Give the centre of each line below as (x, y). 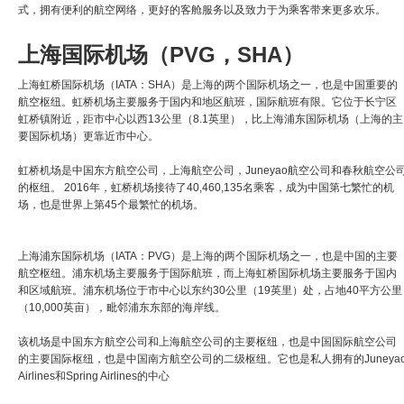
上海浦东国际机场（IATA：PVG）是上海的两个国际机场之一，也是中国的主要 (208, 256)
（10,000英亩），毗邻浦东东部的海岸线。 (122, 307)
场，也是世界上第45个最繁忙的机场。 (111, 204)
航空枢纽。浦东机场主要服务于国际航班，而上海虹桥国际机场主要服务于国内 (207, 273)
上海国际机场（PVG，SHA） (161, 54)
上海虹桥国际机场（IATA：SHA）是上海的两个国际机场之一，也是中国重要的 (208, 84)
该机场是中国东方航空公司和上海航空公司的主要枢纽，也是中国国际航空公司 (207, 341)
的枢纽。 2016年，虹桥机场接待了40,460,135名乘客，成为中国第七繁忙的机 (206, 187)
